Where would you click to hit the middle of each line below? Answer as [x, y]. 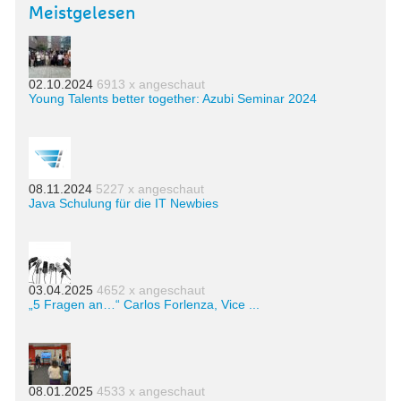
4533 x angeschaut [151, 392]
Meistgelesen [82, 14]
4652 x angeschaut [151, 290]
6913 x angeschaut [151, 85]
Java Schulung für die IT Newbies [124, 204]
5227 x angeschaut [150, 189]
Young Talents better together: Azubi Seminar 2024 [173, 99]
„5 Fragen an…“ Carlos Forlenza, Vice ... [144, 305]
